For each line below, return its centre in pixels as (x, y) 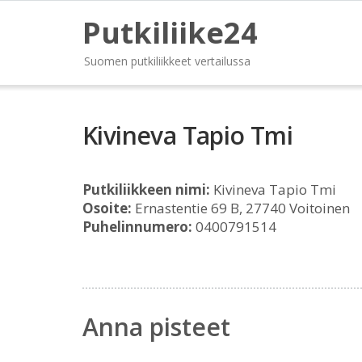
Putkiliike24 (170, 33)
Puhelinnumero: (137, 227)
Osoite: (107, 208)
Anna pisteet (156, 327)
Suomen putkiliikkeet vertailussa (167, 61)
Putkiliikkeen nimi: (146, 189)
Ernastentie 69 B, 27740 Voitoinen (241, 208)
